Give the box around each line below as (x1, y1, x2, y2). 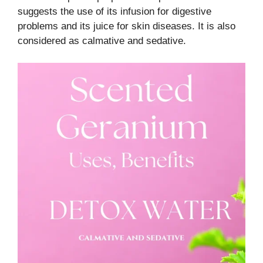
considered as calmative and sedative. (18, 35, 186, 46)
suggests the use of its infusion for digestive (18, 5, 211, 17)
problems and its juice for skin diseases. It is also (18, 20, 235, 32)
